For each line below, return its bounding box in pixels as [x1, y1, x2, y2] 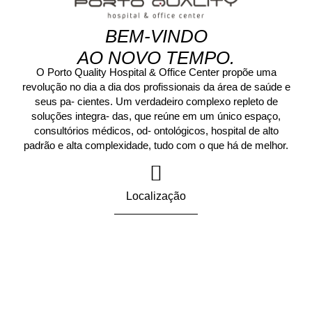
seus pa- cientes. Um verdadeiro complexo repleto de [34, 95, 278, 108]
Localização [125, 189, 186, 202]
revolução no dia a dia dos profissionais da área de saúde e [22, 81, 290, 93]
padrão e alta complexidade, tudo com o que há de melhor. [24, 139, 288, 152]
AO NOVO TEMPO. [77, 47, 235, 68]
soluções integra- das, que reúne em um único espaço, [31, 110, 281, 123]
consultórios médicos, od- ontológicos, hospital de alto [33, 125, 279, 137]
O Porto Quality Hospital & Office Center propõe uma [36, 66, 276, 79]
